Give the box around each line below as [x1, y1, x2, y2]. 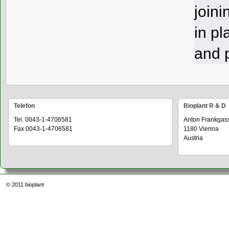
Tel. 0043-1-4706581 [14, 116, 73, 124]
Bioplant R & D [184, 102, 226, 110]
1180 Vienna [184, 125, 219, 133]
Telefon [14, 102, 35, 110]
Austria [184, 134, 203, 142]
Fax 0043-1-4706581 [14, 125, 73, 133]
